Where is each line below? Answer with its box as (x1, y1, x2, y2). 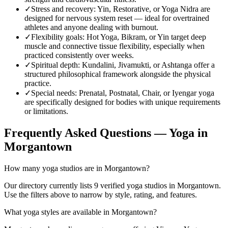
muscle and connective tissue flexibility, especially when (24, 41, 205, 50)
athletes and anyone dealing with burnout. (24, 22, 158, 32)
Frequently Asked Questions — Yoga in (4, 126, 208, 139)
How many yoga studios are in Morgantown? (4, 163, 150, 173)
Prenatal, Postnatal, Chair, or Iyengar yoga (79, 88, 214, 97)
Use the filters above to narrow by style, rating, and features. (4, 190, 197, 199)
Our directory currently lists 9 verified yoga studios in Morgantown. (4, 181, 221, 190)
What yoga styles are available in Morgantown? (4, 207, 157, 216)
